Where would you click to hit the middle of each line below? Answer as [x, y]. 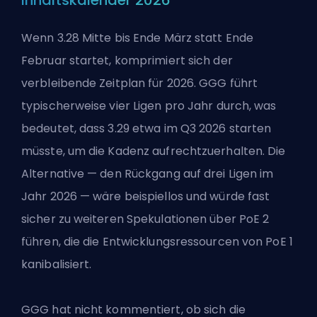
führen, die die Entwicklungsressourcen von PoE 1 [157, 241]
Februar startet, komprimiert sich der [127, 60]
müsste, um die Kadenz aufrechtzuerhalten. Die [154, 151]
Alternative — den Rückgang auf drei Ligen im [148, 173]
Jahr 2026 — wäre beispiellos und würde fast [146, 196]
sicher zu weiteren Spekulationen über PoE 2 [145, 219]
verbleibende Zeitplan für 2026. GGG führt [140, 83]
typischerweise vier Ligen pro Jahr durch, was [149, 105]
